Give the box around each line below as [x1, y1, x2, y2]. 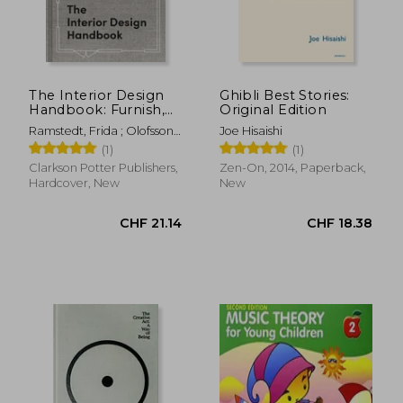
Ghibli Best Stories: [219, 86, 350, 103]
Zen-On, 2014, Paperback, [219, 160, 367, 175]
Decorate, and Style [29, 115, 163, 132]
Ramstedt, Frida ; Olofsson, [29, 123, 177, 138]
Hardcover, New [29, 175, 121, 190]
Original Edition [219, 101, 327, 118]
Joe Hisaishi [219, 123, 283, 138]
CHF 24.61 [129, 112, 202, 130]
